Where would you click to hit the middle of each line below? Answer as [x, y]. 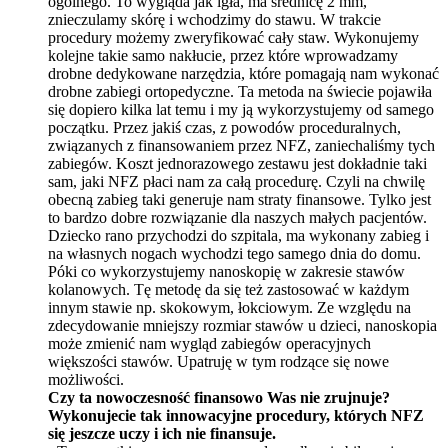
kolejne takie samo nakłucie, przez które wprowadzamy [223, 55]
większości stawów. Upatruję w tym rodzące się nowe [218, 361]
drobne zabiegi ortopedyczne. [143, 91]
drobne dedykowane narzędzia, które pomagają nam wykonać [243, 73]
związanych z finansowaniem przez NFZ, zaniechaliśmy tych [241, 145]
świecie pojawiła [379, 91]
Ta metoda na [282, 91]
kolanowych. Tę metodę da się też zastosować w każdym [228, 289]
